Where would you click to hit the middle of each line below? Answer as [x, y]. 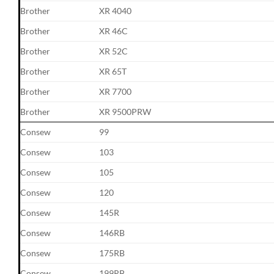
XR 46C [114, 31]
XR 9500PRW [125, 111]
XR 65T [113, 71]
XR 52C [114, 51]
